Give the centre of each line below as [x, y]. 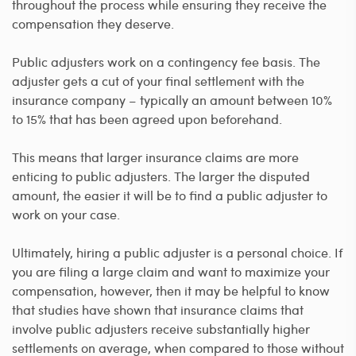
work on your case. [66, 214]
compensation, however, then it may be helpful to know [171, 290]
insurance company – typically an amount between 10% [172, 99]
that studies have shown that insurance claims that [158, 309]
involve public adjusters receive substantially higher [161, 328]
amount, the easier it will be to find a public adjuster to [170, 195]
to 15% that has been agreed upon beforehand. [147, 118]
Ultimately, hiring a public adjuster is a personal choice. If [177, 252]
